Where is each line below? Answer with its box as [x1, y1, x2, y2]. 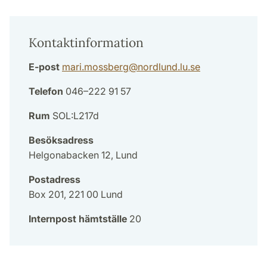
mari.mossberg [62, 61, 129, 73]
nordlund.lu [138, 61, 188, 73]
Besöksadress [29, 134, 94, 147]
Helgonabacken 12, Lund [29, 149, 138, 162]
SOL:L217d [50, 110, 99, 122]
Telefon [29, 85, 63, 98]
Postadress [29, 173, 80, 186]
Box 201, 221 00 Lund [29, 188, 123, 201]
